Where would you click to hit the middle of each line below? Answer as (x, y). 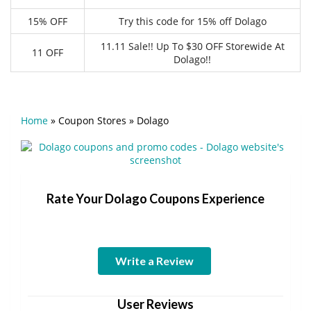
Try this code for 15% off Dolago (192, 21)
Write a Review (154, 260)
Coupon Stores (92, 120)
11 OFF (48, 52)
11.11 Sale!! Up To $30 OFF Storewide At (192, 46)
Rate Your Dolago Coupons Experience (155, 198)
